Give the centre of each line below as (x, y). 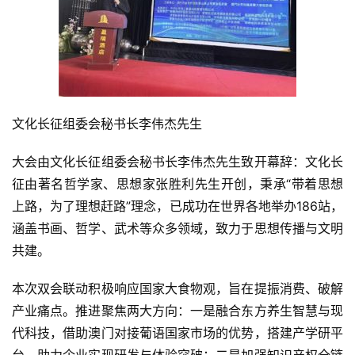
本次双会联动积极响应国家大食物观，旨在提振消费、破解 (177, 288)
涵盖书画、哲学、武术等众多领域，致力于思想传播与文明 (177, 228)
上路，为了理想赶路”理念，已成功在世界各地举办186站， (177, 206)
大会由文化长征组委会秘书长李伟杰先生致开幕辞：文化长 (177, 162)
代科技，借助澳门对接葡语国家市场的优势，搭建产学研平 (177, 333)
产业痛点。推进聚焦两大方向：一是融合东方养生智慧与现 (177, 311)
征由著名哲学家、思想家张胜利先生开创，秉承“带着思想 (177, 184)
